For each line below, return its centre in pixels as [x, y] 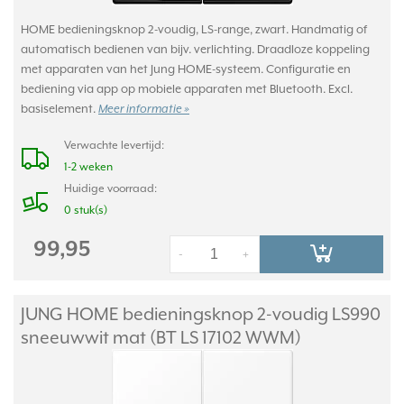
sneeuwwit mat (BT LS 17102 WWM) [161, 337]
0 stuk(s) [86, 210]
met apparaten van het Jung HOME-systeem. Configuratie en [186, 69]
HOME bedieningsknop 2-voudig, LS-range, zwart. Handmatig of [194, 29]
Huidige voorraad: [110, 188]
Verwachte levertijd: [114, 145]
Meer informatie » [144, 110]
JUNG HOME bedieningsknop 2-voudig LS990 [201, 314]
